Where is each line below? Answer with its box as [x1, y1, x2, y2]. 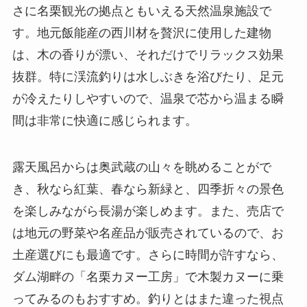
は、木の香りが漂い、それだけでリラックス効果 [12, 48, 284, 62]
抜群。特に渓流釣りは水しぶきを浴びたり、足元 [12, 70, 284, 84]
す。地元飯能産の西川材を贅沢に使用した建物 [12, 26, 271, 40]
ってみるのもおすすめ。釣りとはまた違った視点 [12, 291, 284, 306]
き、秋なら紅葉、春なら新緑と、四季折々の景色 [12, 182, 284, 196]
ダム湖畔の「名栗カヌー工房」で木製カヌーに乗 [12, 269, 284, 284]
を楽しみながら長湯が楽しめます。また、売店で [12, 204, 284, 218]
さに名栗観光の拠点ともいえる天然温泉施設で [12, 4, 271, 19]
